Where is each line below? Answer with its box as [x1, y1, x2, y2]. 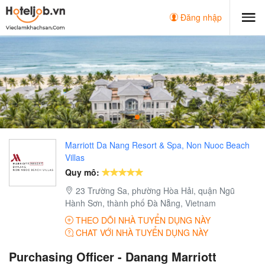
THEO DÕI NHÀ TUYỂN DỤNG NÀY [73, 214, 211, 227]
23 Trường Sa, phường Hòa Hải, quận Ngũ [73, 185, 235, 197]
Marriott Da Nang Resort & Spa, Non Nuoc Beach [65, 139, 250, 151]
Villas [65, 151, 85, 164]
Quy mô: [65, 166, 99, 179]
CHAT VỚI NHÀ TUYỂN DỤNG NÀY [73, 227, 208, 239]
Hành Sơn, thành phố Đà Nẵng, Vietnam [65, 197, 216, 209]
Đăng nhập [178, 11, 222, 23]
